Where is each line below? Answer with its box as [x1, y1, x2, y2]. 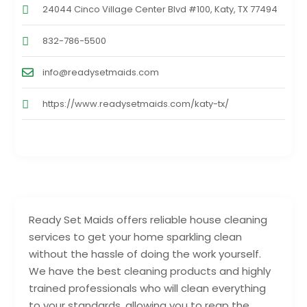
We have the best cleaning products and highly [29, 263, 271, 278]
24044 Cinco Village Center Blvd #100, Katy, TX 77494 [42, 2, 278, 16]
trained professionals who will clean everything [29, 280, 267, 295]
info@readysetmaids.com [42, 65, 160, 79]
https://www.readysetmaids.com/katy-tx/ [42, 97, 230, 110]
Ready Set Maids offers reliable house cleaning [29, 212, 268, 227]
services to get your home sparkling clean [29, 229, 243, 244]
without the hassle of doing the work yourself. [29, 246, 262, 261]
